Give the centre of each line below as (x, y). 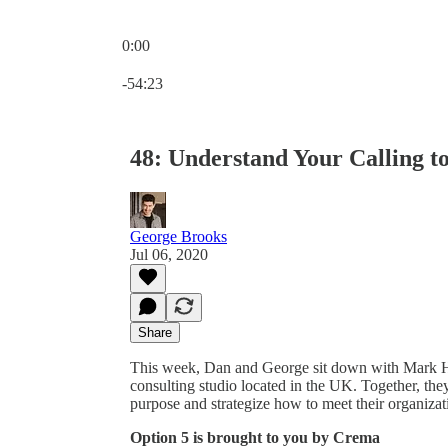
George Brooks (178, 236)
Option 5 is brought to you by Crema (255, 437)
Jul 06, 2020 (169, 254)
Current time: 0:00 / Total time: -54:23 (240, 62)
